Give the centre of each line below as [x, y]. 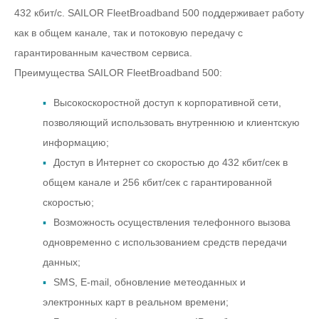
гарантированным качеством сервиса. [103, 53]
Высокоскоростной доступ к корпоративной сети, [167, 103]
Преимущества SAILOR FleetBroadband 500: [118, 73]
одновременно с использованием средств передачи [165, 242]
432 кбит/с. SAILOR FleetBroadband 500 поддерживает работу [159, 13]
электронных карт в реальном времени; [136, 302]
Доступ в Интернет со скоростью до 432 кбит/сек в [171, 163]
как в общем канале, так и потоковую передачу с [129, 33]
